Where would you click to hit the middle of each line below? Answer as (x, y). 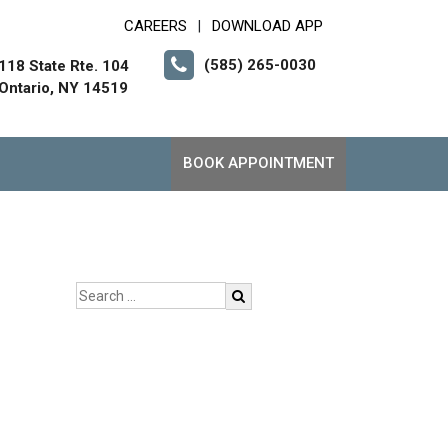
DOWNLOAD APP (267, 26)
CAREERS (155, 26)
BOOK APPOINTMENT (258, 163)
